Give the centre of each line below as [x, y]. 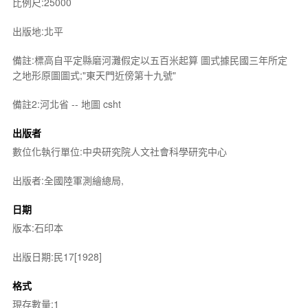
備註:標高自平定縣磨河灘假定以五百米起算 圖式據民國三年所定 [150, 60]
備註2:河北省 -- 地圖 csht [66, 104]
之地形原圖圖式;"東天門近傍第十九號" [94, 75]
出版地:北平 [37, 31]
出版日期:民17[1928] [57, 256]
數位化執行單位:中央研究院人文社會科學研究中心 [119, 151]
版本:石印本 [37, 228]
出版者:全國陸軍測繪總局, [68, 180]
